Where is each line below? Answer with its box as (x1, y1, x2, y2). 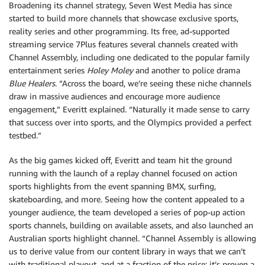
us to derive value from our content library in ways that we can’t (9, 246, 245, 257)
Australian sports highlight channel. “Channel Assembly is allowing (9, 233, 256, 244)
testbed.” (9, 130, 41, 141)
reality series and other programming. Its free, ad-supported (9, 26, 230, 37)
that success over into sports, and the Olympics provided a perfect (9, 117, 251, 128)
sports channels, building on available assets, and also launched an (9, 220, 253, 231)
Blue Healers (9, 78, 55, 89)
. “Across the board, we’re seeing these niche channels (55, 78, 251, 89)
